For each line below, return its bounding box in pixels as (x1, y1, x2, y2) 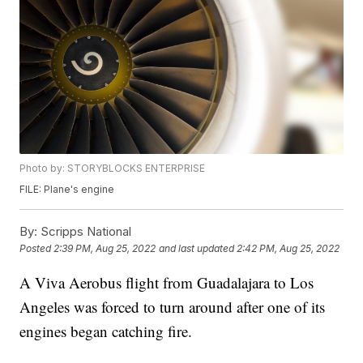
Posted (19, 242, 54, 255)
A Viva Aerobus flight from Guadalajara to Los (19, 272, 314, 293)
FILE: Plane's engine (19, 183, 115, 196)
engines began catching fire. (19, 321, 193, 342)
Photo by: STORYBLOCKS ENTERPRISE (19, 162, 206, 175)
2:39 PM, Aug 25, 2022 (53, 242, 156, 255)
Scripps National (37, 224, 132, 240)
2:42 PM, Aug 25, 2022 (237, 242, 340, 255)
